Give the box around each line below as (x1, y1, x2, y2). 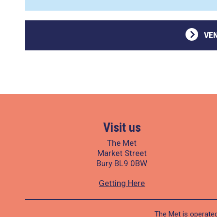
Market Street (97, 148, 147, 158)
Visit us (103, 120, 141, 135)
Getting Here (99, 178, 145, 188)
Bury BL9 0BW (96, 158, 148, 168)
